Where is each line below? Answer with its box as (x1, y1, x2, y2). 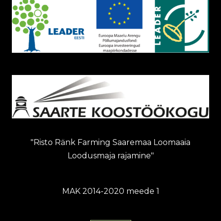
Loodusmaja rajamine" (67, 151, 154, 161)
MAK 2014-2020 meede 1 (62, 186, 159, 196)
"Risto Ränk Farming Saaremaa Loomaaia (31, 138, 190, 147)
